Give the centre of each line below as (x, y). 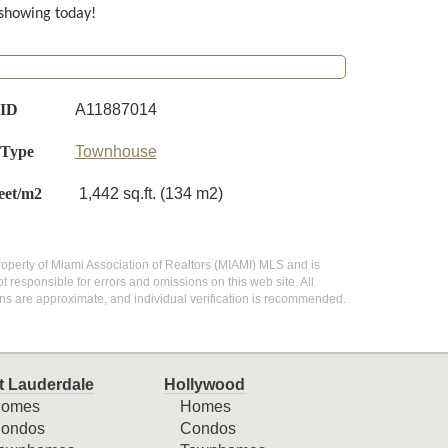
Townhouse (115, 151)
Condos (208, 428)
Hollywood (205, 384)
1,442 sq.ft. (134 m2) (150, 193)
